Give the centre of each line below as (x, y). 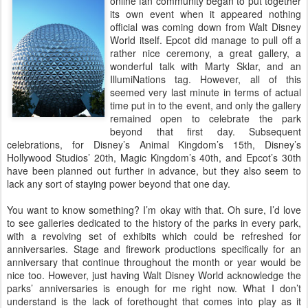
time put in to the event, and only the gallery (206, 105)
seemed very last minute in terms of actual (206, 92)
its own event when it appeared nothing (206, 14)
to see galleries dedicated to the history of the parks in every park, (154, 223)
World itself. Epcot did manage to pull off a (206, 40)
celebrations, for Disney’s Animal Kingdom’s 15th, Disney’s (154, 144)
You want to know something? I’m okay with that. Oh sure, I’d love (154, 210)
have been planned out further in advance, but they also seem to (154, 170)
